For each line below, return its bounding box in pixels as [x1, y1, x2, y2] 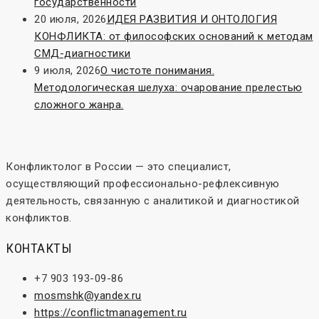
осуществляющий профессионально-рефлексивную [6, 177, 280, 191]
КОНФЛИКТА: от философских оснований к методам [34, 30, 313, 43]
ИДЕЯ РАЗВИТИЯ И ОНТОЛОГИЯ [106, 13, 277, 26]
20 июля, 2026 [34, 13, 107, 26]
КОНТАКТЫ [6, 240, 72, 257]
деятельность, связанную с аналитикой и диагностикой [6, 194, 300, 208]
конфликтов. [6, 211, 72, 225]
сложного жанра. [34, 98, 124, 112]
